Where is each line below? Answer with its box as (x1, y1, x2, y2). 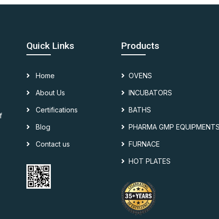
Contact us (34, 140, 70, 148)
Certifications (34, 106, 78, 114)
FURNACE (129, 140, 160, 148)
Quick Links (26, 40, 74, 51)
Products (121, 40, 159, 51)
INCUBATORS (129, 88, 172, 97)
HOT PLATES (129, 157, 171, 165)
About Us (34, 88, 65, 97)
